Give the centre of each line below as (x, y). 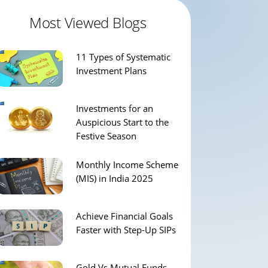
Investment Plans (111, 71)
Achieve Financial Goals (124, 216)
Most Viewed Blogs (88, 23)
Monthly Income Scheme (127, 165)
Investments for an (114, 109)
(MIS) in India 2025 (114, 179)
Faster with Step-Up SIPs (126, 230)
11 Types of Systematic (123, 57)
